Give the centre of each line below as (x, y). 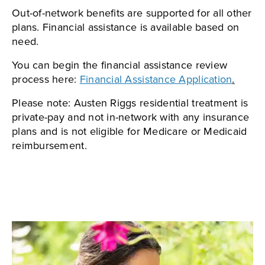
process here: (46, 80)
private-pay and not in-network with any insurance (131, 117)
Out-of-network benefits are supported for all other (132, 13)
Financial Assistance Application (156, 80)
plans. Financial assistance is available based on (126, 28)
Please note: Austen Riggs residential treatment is (130, 103)
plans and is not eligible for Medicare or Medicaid (130, 132)
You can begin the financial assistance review (120, 65)
